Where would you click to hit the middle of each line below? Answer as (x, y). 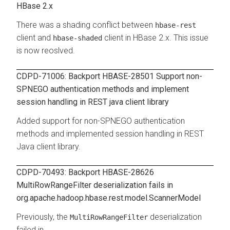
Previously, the (43, 217)
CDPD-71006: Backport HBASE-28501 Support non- (109, 76)
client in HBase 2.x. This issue (155, 37)
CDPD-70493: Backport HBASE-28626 (85, 172)
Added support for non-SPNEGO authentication (101, 121)
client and (35, 37)
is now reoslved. (46, 50)
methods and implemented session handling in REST (110, 133)
